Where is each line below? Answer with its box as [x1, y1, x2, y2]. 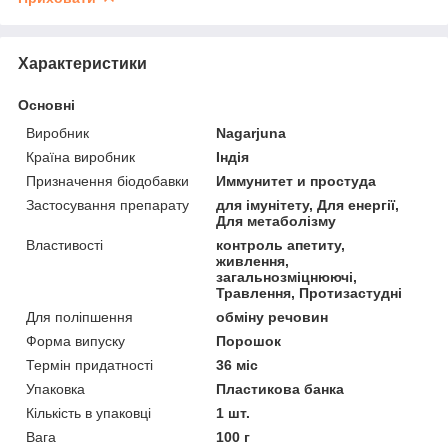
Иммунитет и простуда [216, 172, 377, 189]
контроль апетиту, [216, 236, 346, 253]
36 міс [216, 356, 259, 373]
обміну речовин [216, 308, 329, 325]
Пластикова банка [216, 380, 345, 397]
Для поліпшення [26, 308, 133, 325]
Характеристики [18, 54, 147, 72]
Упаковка [26, 380, 85, 397]
